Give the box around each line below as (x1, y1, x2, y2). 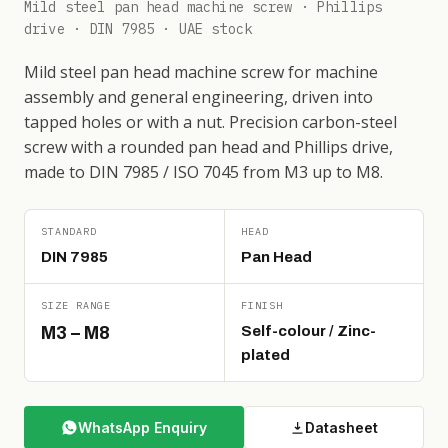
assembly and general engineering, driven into (24, 86, 373, 108)
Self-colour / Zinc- (240, 323, 376, 339)
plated (240, 347, 290, 363)
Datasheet (304, 418, 378, 436)
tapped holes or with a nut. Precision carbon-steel (24, 111, 397, 133)
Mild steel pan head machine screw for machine (24, 61, 378, 83)
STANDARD (41, 225, 97, 238)
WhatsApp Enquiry (77, 418, 207, 436)
